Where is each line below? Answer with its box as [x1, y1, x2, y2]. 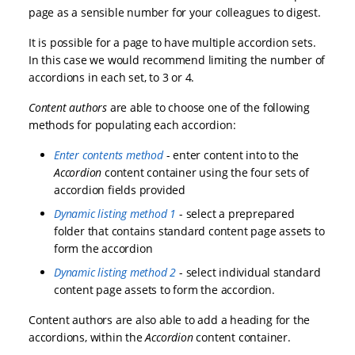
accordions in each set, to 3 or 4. [29, 70, 195, 86]
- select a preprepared [176, 206, 295, 222]
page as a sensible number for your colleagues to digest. [29, 5, 321, 21]
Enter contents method [54, 147, 163, 163]
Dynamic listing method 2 [54, 265, 177, 281]
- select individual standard [176, 265, 321, 281]
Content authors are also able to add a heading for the [29, 312, 311, 328]
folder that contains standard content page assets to [54, 223, 325, 239]
